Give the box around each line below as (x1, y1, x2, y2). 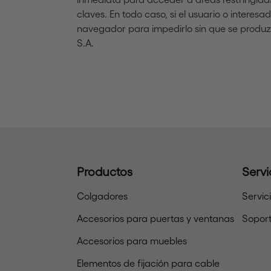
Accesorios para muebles (77, 235, 187, 246)
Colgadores (77, 190, 128, 201)
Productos (77, 164, 132, 178)
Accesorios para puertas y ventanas (77, 212, 234, 224)
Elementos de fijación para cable (77, 257, 220, 269)
